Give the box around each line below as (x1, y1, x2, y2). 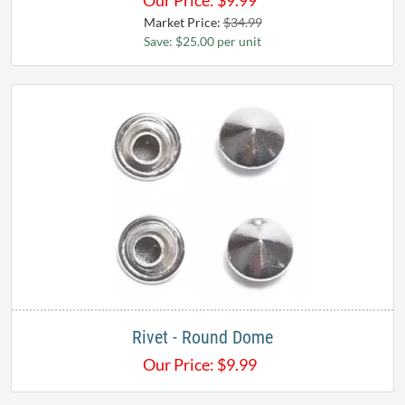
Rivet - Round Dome (132, 326, 273, 349)
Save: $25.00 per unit (144, 33, 261, 50)
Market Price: (143, 14, 223, 31)
